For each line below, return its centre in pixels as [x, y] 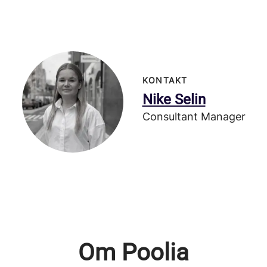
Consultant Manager [194, 117]
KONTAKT [165, 80]
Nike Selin [174, 100]
